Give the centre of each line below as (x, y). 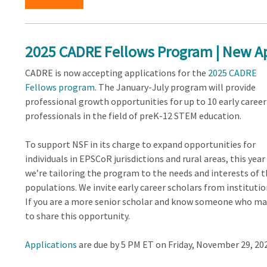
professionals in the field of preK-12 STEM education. (133, 115)
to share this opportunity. (77, 215)
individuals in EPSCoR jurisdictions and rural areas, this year (145, 158)
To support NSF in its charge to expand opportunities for (140, 144)
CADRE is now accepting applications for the (116, 72)
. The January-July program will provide (175, 87)
